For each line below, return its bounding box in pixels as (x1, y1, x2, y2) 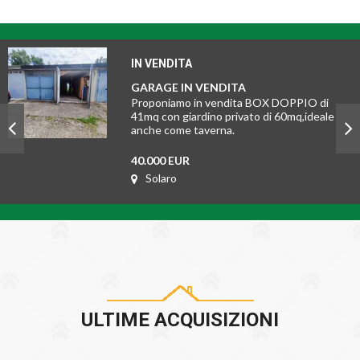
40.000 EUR (130, 153, 190, 167)
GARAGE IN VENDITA (130, 80, 246, 94)
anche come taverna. (130, 123, 235, 137)
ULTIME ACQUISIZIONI (81, 309, 279, 332)
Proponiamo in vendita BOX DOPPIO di (130, 96, 329, 109)
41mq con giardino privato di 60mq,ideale (130, 109, 334, 123)
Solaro (145, 171, 177, 185)
